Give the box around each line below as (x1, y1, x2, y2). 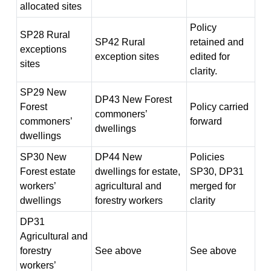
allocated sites (19, 1, 82, 11)
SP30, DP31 (189, 166, 244, 177)
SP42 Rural (94, 37, 145, 47)
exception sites (94, 51, 159, 62)
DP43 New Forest (94, 94, 172, 105)
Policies (189, 152, 224, 162)
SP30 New (19, 152, 67, 162)
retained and (189, 37, 244, 47)
